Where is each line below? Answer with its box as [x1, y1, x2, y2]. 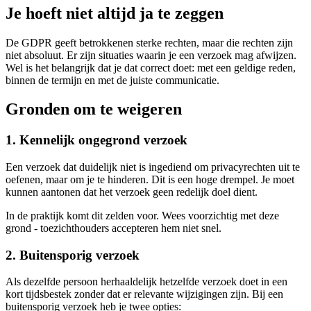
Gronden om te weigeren [6, 100, 182, 119]
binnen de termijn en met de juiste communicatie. [6, 74, 219, 86]
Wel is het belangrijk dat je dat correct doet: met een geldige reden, [6, 61, 296, 74]
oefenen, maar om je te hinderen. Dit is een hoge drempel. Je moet [6, 174, 294, 186]
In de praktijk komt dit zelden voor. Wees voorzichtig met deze [6, 210, 279, 222]
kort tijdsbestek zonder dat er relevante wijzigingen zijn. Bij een [6, 288, 283, 301]
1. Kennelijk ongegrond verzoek [6, 133, 187, 148]
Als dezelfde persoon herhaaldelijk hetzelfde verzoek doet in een [6, 276, 287, 288]
